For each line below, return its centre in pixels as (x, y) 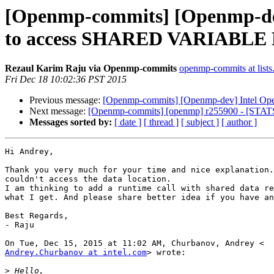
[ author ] (239, 122)
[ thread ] (161, 122)
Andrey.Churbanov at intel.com (76, 253)
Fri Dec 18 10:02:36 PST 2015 (66, 80)
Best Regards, (37, 216)
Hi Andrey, (29, 152)
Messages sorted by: (71, 122)
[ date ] (128, 122)
